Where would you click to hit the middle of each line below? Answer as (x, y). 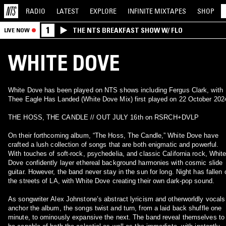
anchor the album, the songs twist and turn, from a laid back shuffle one (115, 208)
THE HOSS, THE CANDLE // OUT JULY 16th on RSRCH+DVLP (104, 117)
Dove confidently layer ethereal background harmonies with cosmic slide (115, 163)
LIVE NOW (17, 30)
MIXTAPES (170, 11)
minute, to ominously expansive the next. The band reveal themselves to (71, 217)
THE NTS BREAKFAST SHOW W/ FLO (128, 30)
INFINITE (141, 11)
